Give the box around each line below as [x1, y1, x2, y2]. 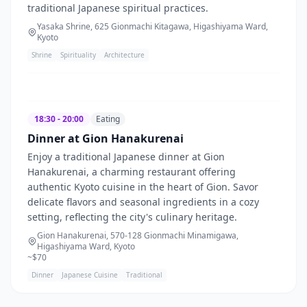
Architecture [104, 49, 145, 60]
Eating [96, 112, 120, 125]
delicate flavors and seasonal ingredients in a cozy [27, 195, 259, 208]
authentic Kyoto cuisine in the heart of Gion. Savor [27, 180, 258, 193]
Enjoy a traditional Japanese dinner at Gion [27, 149, 225, 163]
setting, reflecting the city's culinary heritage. [27, 210, 237, 223]
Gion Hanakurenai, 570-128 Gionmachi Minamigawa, [37, 229, 238, 241]
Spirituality [60, 49, 96, 60]
